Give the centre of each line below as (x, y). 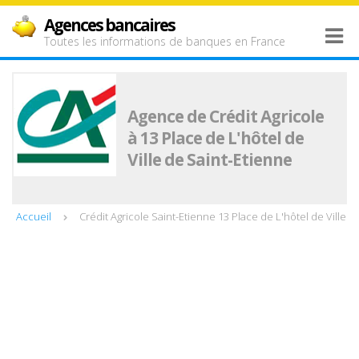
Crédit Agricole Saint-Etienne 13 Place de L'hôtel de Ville (213, 216)
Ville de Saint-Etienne (210, 159)
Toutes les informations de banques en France (165, 41)
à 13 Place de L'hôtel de (216, 138)
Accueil (34, 216)
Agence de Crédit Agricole (226, 116)
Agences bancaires (109, 25)
